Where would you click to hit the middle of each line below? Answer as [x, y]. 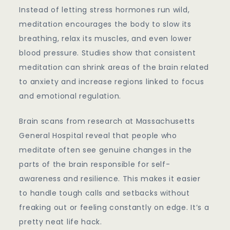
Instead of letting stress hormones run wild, [104, 10]
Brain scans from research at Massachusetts [107, 121]
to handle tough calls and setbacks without [104, 193]
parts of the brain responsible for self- [95, 165]
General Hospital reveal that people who [98, 136]
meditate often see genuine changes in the [106, 150]
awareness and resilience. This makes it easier [110, 179]
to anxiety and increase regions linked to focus [112, 82]
